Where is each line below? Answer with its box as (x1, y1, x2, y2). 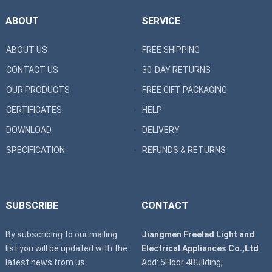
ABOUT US (5, 44, 47, 55)
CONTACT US (5, 64, 58, 75)
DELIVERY (141, 124, 180, 135)
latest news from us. (5, 257, 87, 267)
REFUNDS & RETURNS (141, 144, 226, 155)
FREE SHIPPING (141, 44, 200, 55)
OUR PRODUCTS (5, 84, 70, 95)
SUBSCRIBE (5, 199, 58, 211)
